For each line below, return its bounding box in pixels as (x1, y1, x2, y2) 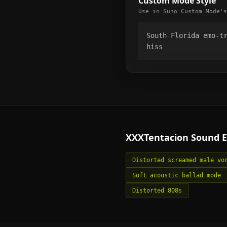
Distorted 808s (132, 186, 182, 194)
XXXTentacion (126, 131, 188, 143)
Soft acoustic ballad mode (132, 171, 221, 179)
